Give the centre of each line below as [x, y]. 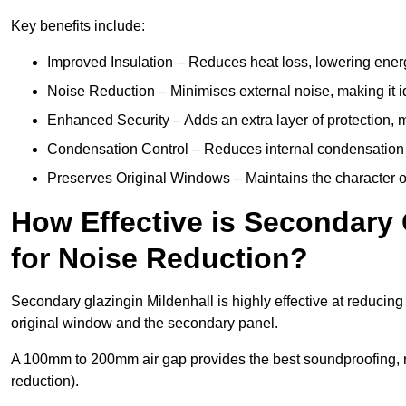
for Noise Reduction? [159, 259]
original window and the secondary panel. [146, 324]
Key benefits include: [78, 26]
